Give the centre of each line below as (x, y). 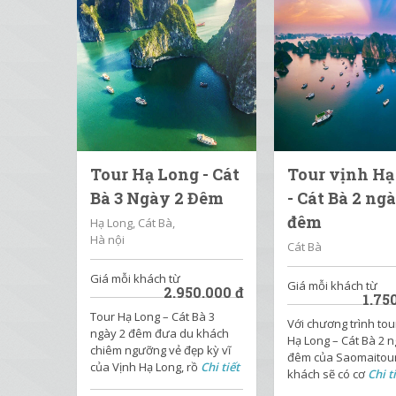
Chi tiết (220, 367)
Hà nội (107, 240)
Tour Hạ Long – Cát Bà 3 (152, 316)
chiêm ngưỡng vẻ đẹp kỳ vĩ (160, 350)
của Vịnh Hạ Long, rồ (145, 367)
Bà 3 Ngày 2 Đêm (157, 198)
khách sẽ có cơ (328, 374)
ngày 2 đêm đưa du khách (160, 333)
